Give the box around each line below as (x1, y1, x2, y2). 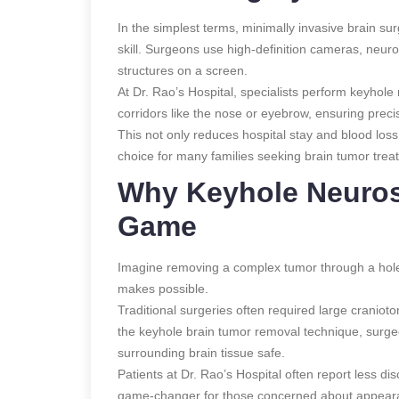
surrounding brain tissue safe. (118, 345, 285, 360)
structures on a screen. (118, 62, 248, 77)
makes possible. (118, 281, 208, 296)
